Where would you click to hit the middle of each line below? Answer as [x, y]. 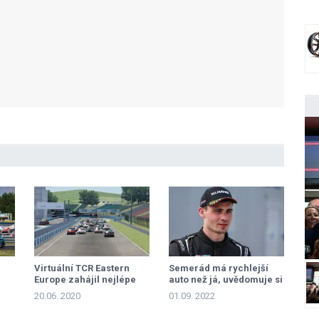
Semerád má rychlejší [219, 268]
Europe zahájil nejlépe [85, 279]
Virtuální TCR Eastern [82, 268]
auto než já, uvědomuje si [226, 279]
